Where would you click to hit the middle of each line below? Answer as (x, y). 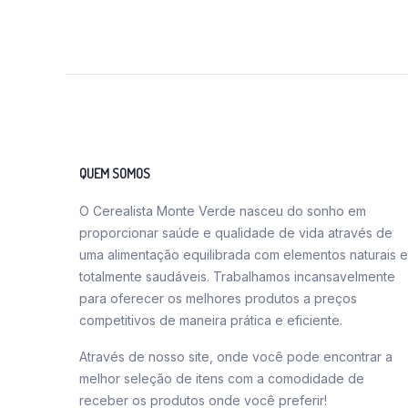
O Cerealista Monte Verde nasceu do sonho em (223, 210)
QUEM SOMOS (115, 173)
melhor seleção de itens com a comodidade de (222, 378)
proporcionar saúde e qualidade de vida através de (236, 232)
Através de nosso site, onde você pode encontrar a (236, 356)
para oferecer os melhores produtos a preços (218, 298)
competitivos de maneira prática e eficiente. (211, 320)
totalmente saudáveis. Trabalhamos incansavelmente (237, 276)
